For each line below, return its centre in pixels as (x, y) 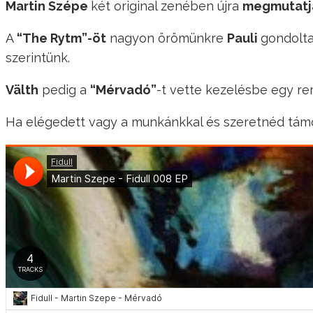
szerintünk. (38, 58)
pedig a (64, 90)
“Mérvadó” (123, 90)
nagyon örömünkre (167, 38)
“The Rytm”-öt (61, 38)
